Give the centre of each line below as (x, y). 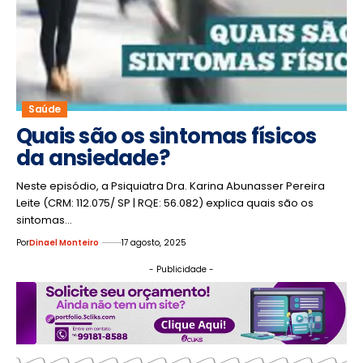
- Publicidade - (181, 269)
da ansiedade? (93, 158)
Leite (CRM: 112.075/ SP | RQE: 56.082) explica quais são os (165, 203)
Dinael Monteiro (64, 242)
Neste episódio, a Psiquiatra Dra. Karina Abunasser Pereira (171, 186)
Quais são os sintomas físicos (167, 136)
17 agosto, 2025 (154, 242)
